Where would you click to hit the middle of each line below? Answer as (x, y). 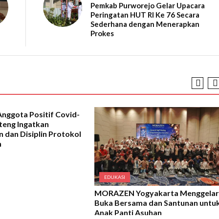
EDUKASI (114, 177)
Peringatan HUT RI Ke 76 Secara (145, 14)
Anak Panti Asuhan (128, 212)
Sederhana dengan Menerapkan (145, 24)
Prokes (102, 33)
